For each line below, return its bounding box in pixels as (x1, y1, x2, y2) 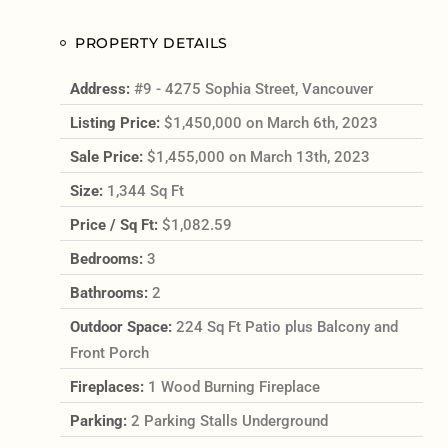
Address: (69, 79, 134, 98)
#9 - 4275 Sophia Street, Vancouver (133, 79, 373, 98)
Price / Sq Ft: (69, 215, 162, 234)
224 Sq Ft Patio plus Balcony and (175, 317, 398, 336)
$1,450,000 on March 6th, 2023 (163, 113, 378, 132)
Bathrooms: (69, 283, 152, 302)
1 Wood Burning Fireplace (147, 377, 320, 396)
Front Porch (69, 343, 149, 362)
